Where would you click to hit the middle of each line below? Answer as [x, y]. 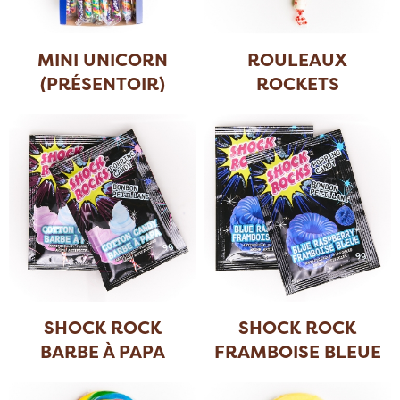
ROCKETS [297, 83]
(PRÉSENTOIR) [102, 83]
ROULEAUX [298, 59]
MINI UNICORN [102, 59]
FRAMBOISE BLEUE [297, 351]
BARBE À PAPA [102, 351]
